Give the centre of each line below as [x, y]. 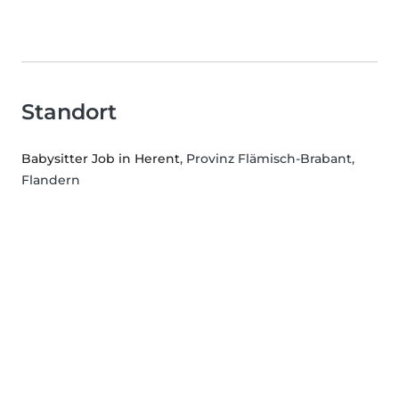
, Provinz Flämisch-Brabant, [267, 158]
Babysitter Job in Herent [101, 158]
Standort [69, 111]
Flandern [51, 179]
